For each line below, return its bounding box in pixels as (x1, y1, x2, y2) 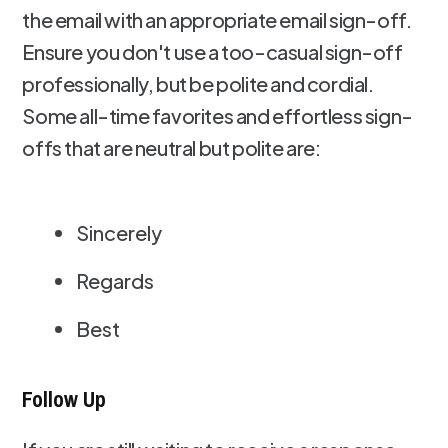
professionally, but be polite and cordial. (22, 71, 374, 96)
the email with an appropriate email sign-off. (22, 7, 412, 32)
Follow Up (22, 384, 107, 414)
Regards (76, 268, 155, 293)
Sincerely (76, 220, 163, 245)
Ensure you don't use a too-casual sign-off (22, 39, 403, 64)
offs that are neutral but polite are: (22, 135, 321, 160)
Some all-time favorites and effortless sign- (22, 103, 413, 128)
